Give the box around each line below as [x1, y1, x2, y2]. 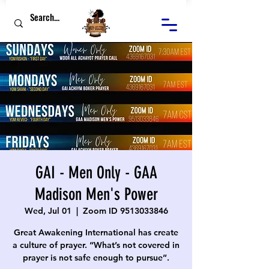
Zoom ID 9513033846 [82, 205, 168, 216]
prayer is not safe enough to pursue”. [23, 252, 169, 263]
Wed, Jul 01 [24, 205, 71, 216]
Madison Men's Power [34, 184, 158, 204]
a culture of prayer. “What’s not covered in [13, 240, 180, 250]
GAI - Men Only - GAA [35, 163, 157, 183]
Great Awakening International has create [14, 227, 178, 238]
